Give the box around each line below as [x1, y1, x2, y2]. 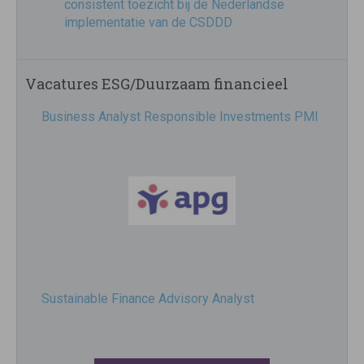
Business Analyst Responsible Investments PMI [41, 108, 318, 124]
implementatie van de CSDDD [64, 14, 232, 30]
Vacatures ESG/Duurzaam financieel [25, 73, 288, 93]
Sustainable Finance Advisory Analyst [41, 290, 254, 306]
